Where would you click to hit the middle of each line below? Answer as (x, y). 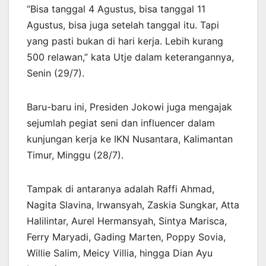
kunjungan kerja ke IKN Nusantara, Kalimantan (130, 139)
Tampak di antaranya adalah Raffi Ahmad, (121, 189)
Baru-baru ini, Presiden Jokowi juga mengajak (129, 107)
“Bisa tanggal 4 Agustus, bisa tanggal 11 (116, 9)
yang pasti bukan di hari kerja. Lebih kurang (125, 41)
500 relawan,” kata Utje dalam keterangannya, (130, 57)
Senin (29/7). (56, 73)
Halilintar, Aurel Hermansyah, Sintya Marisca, (127, 221)
